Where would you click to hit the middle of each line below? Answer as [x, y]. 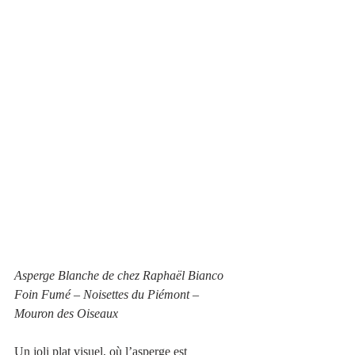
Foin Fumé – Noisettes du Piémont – [108, 295]
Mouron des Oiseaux [66, 314]
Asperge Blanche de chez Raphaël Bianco [119, 276]
